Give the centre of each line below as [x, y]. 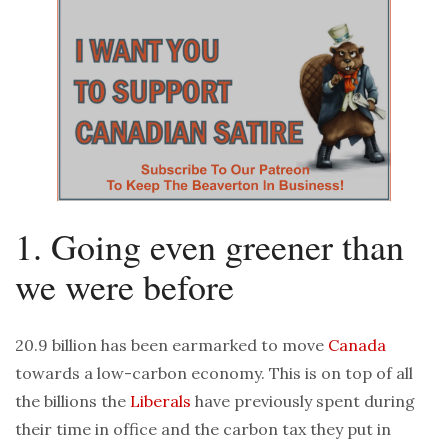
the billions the [72, 401]
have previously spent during [303, 401]
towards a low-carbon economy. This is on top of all [214, 373]
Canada [357, 345]
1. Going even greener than [209, 246]
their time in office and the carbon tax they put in [203, 429]
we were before [124, 286]
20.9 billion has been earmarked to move [171, 345]
